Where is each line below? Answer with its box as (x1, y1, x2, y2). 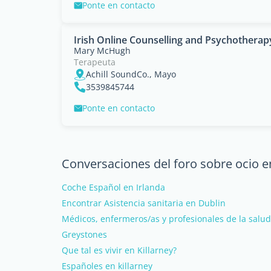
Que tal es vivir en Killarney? (62, 244, 177, 256)
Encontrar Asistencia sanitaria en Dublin (62, 197, 226, 209)
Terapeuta (74, 56, 116, 68)
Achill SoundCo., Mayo (86, 68, 176, 80)
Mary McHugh (74, 45, 131, 56)
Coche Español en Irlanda (62, 181, 165, 193)
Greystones (62, 229, 107, 240)
